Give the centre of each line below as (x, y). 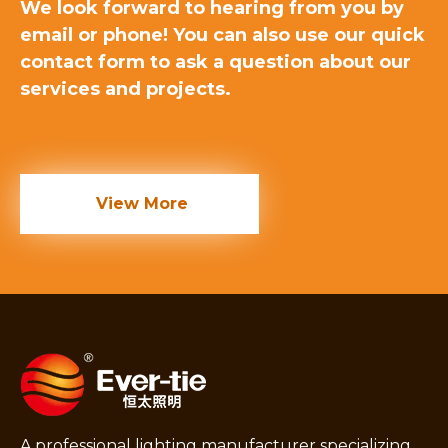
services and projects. (125, 88)
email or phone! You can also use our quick (222, 34)
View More (139, 203)
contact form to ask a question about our (215, 61)
